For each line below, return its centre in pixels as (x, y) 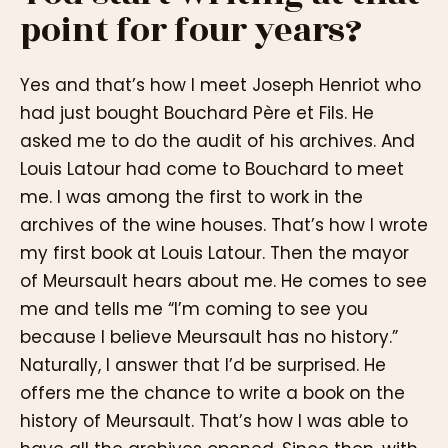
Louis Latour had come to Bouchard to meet (212, 168)
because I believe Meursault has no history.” (209, 336)
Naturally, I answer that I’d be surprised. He (203, 364)
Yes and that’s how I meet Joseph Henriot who (220, 84)
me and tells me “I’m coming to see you (194, 308)
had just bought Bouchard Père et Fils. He (197, 112)
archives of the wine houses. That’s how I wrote (224, 224)
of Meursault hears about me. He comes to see (223, 280)
